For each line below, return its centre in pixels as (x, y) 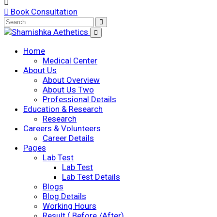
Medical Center (70, 61)
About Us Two (68, 90)
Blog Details (64, 196)
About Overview (71, 80)
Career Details (68, 138)
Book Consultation (43, 12)
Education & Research (63, 109)
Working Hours (70, 206)
